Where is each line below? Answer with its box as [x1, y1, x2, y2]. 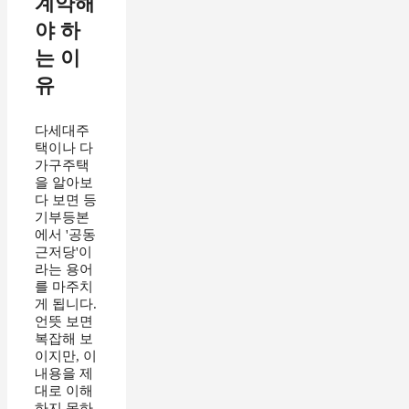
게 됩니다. [35, 296, 97, 311]
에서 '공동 [35, 226, 96, 242]
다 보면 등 [35, 192, 97, 207]
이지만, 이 [35, 348, 97, 363]
